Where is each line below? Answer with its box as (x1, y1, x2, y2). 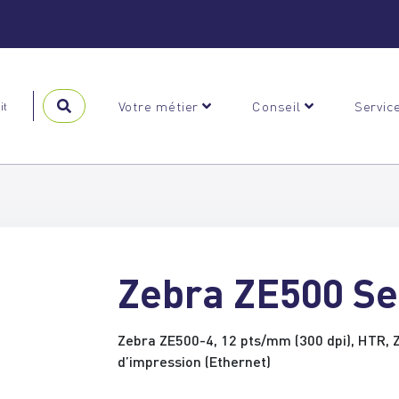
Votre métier (118, 97, 199, 115)
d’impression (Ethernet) (118, 353, 271, 370)
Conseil (252, 97, 301, 115)
